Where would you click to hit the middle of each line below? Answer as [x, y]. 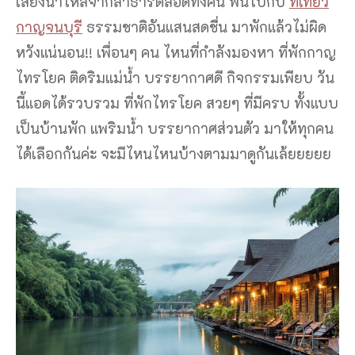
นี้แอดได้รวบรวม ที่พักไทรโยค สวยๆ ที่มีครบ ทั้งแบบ [177, 103]
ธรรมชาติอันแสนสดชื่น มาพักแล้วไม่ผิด [204, 27]
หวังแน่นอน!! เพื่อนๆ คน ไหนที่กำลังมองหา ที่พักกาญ [176, 53]
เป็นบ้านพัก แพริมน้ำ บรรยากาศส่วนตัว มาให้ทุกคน [175, 129]
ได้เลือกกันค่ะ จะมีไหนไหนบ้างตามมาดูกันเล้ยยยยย [174, 154]
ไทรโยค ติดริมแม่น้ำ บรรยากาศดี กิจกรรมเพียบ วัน [175, 78]
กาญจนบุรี [49, 27]
